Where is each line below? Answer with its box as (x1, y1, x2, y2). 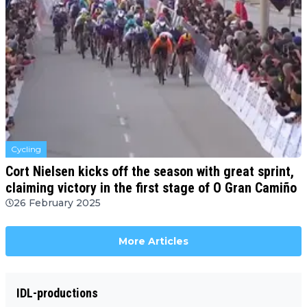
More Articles (119, 235, 188, 248)
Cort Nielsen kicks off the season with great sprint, (5, 163, 294, 180)
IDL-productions (16, 286, 98, 301)
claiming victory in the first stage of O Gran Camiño (5, 180, 297, 197)
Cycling (11, 144, 41, 155)
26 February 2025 (14, 197, 101, 210)
